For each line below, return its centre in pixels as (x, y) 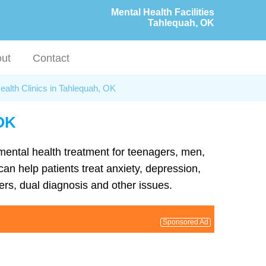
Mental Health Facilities (163, 12)
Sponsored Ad (186, 222)
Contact (51, 58)
